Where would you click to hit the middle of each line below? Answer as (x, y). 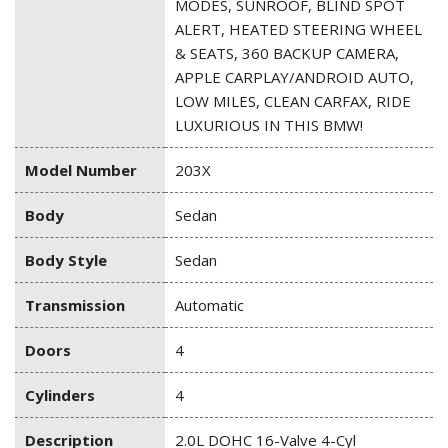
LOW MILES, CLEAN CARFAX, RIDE (293, 101)
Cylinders (60, 395)
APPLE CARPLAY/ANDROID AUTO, (294, 77)
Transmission (75, 305)
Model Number (81, 170)
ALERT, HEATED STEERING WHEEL (298, 29)
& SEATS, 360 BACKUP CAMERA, (287, 53)
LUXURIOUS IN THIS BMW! (269, 125)
